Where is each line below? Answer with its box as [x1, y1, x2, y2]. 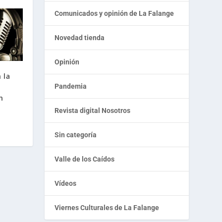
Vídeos [55, 179, 77, 188]
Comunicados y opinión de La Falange [55, 9, 174, 18]
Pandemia [55, 82, 87, 91]
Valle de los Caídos [55, 155, 115, 164]
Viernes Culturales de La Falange [55, 204, 160, 212]
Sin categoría [55, 131, 97, 139]
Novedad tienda [55, 34, 105, 42]
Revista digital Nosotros [55, 107, 131, 115]
